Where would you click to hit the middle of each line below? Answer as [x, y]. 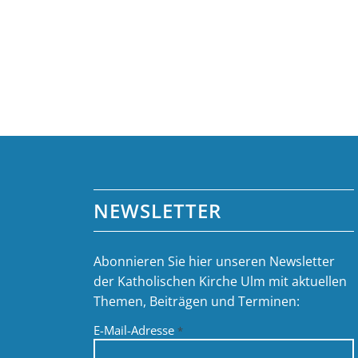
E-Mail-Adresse [136, 330]
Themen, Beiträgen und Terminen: [197, 301]
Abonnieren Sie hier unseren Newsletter [215, 261]
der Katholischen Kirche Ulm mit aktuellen [221, 281]
